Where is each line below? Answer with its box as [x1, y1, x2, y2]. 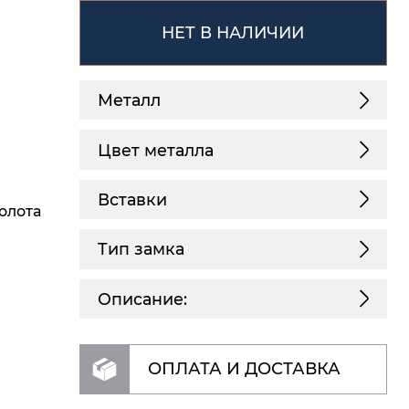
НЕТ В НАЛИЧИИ [162, 22, 305, 42]
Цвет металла [97, 140, 214, 160]
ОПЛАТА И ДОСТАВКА [147, 359, 341, 380]
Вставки [97, 189, 167, 209]
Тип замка [97, 239, 184, 259]
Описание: [97, 288, 187, 309]
